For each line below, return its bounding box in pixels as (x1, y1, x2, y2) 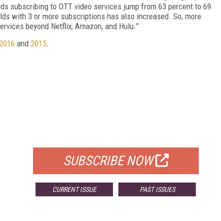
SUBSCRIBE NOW (63, 152, 153, 169)
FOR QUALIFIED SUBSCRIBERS (66, 130, 166, 140)
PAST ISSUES (139, 185, 175, 193)
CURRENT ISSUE (52, 185, 97, 193)
